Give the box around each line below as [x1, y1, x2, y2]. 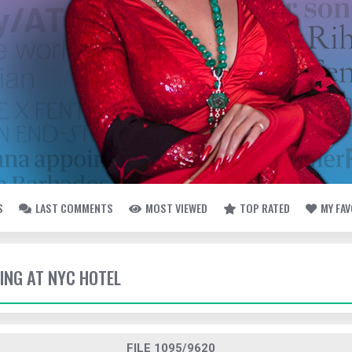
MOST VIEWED [145, 200, 207, 216]
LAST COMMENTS [35, 200, 113, 216]
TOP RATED [240, 200, 290, 216]
